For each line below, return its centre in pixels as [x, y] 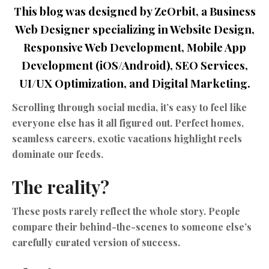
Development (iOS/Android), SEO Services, [134, 65]
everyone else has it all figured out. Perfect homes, [128, 123]
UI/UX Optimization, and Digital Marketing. [134, 83]
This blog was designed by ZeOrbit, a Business [134, 11]
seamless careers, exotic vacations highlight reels [127, 139]
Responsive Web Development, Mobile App [134, 47]
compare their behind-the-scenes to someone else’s [132, 227]
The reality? [61, 187]
